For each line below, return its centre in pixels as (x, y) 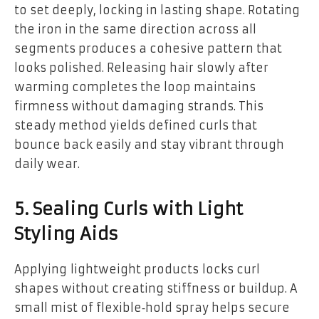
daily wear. (47, 164)
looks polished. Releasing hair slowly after (141, 68)
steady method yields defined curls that (136, 126)
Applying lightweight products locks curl (137, 269)
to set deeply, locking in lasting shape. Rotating (157, 10)
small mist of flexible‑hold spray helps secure (152, 307)
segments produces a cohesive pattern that (148, 49)
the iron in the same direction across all (135, 30)
